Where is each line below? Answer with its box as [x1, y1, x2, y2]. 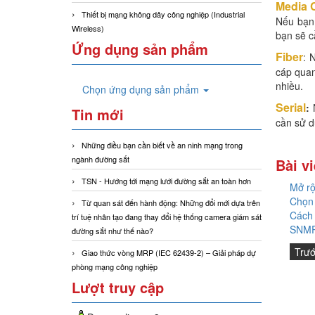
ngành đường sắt [72, 153, 129, 165]
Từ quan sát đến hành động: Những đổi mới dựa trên [82, 197, 260, 209]
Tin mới [72, 104, 124, 125]
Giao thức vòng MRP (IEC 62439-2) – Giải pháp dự [82, 247, 256, 259]
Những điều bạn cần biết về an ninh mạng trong [82, 139, 243, 151]
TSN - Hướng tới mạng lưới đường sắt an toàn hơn [82, 175, 251, 187]
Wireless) [72, 22, 104, 34]
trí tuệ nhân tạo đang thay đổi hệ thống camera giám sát [72, 211, 262, 223]
